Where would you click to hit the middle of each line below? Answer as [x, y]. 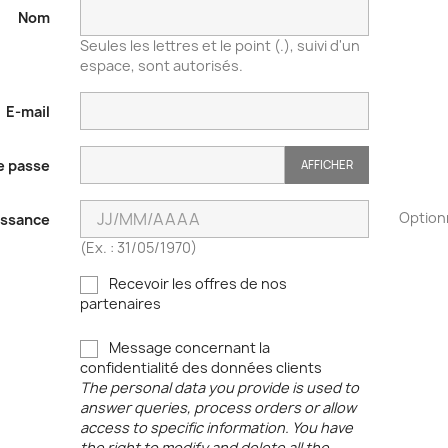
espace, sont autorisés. [161, 65]
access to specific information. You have [216, 427]
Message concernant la [187, 347]
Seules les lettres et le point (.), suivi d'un [219, 45]
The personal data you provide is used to [219, 387]
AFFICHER [326, 165]
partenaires [120, 303]
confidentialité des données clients [200, 367]
